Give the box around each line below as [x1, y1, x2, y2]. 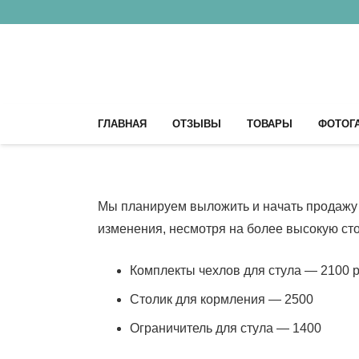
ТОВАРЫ [247, 118, 292, 130]
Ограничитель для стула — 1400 [130, 321, 321, 335]
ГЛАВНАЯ [98, 118, 147, 130]
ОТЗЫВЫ [172, 118, 221, 130]
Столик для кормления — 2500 [130, 292, 313, 306]
